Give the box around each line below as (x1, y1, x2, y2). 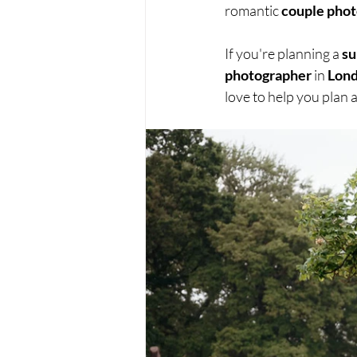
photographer (225, 66, 312, 84)
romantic (225, 2, 281, 19)
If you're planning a (225, 45, 342, 62)
